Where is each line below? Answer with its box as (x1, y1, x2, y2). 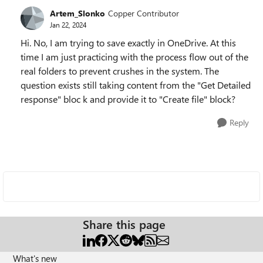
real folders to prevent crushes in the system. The (21, 65, 219, 77)
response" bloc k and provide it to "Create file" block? (21, 93, 235, 105)
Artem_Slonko (50, 7, 105, 19)
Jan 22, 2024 (50, 19, 86, 29)
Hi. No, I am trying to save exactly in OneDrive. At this (21, 36, 236, 49)
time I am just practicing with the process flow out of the (21, 50, 248, 63)
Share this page (83, 216, 166, 232)
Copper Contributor (108, 7, 179, 19)
